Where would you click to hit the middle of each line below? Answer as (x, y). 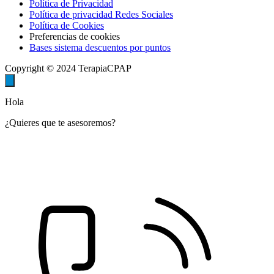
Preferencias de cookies (75, 36)
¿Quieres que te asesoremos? (60, 122)
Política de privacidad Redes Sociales (101, 14)
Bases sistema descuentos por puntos (100, 47)
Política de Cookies (67, 25)
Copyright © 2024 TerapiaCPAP (68, 68)
